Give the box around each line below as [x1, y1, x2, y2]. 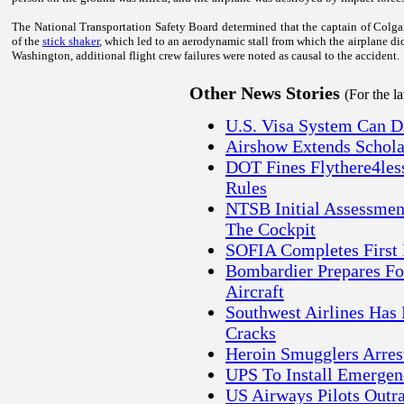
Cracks [225, 323, 276, 344]
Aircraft [225, 281, 284, 302]
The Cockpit [225, 219, 316, 240]
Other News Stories [189, 84, 344, 103]
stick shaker [42, 34, 100, 48]
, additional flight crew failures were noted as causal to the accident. [70, 49, 399, 62]
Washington [12, 49, 70, 62]
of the [12, 34, 43, 48]
